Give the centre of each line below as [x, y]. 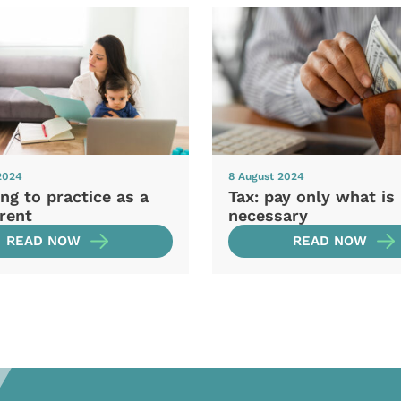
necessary [269, 215]
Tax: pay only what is [312, 196]
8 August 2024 [267, 177]
